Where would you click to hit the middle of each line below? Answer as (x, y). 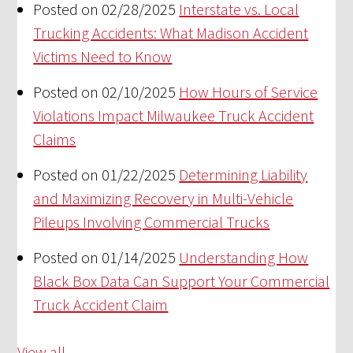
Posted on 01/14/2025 (105, 257)
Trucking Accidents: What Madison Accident (171, 32)
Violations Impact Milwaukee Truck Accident (174, 115)
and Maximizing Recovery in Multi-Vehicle (163, 198)
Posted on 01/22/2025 (105, 174)
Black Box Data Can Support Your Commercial (182, 281)
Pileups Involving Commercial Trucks (152, 221)
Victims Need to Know (103, 56)
